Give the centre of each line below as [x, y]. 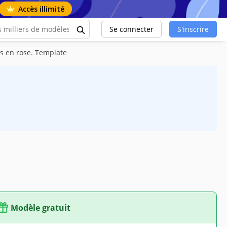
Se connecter [131, 29]
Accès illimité [41, 9]
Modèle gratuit [41, 207]
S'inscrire [193, 29]
